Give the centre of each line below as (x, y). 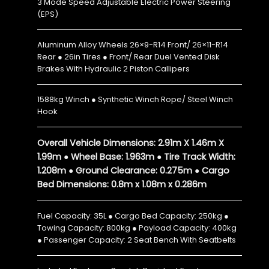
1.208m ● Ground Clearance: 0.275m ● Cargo (133, 170)
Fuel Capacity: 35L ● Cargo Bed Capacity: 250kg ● (133, 216)
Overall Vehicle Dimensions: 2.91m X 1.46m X (130, 143)
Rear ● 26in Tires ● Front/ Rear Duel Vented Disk (128, 56)
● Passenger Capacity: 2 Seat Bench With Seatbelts (136, 240)
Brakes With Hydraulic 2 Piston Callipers (113, 68)
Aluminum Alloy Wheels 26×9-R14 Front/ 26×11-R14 (132, 44)
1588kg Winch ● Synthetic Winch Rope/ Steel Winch (135, 99)
